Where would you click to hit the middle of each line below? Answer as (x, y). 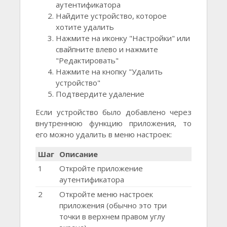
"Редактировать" (87, 61)
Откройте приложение (101, 168)
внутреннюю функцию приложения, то (113, 123)
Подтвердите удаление (100, 94)
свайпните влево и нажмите (107, 49)
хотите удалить (85, 27)
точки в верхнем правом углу (112, 217)
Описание (79, 154)
